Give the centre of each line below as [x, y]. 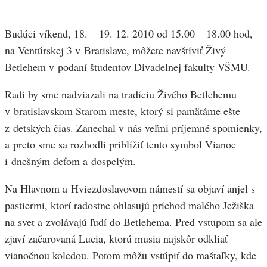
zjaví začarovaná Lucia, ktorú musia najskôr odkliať [116, 239]
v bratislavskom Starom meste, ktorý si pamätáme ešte [122, 111]
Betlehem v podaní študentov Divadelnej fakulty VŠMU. [128, 67]
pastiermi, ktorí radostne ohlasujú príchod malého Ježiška [129, 205]
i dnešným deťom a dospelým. [70, 161]
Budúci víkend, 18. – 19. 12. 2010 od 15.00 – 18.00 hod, [129, 34]
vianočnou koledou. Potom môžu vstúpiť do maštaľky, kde [131, 255]
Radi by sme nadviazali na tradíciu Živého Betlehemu [121, 94]
